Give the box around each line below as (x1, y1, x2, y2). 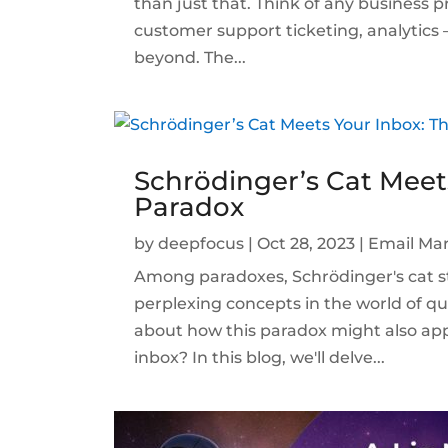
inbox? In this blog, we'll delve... (134, 347, 386, 367)
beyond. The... (134, 47, 247, 67)
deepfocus (158, 233, 245, 253)
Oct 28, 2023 (257, 233, 356, 253)
